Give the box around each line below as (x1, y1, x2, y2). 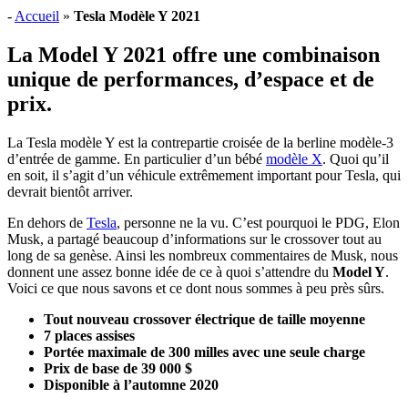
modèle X (266, 150, 322, 167)
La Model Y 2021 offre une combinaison (7, 42, 380, 66)
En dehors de (7, 214, 87, 230)
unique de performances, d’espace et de (7, 66, 374, 91)
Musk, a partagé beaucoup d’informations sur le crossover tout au (7, 230, 382, 247)
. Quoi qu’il (322, 150, 389, 167)
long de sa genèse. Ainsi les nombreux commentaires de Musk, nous (7, 247, 398, 263)
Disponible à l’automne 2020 (44, 376, 219, 393)
